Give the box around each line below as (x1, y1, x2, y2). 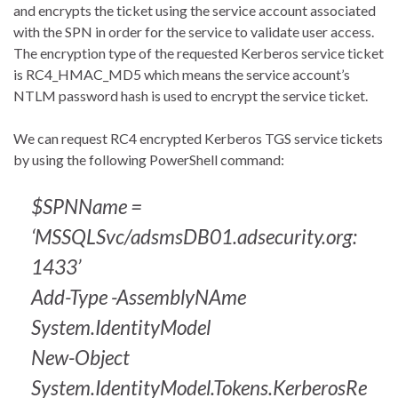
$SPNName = (31, 194, 142, 219)
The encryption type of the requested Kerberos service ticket (13, 44, 384, 61)
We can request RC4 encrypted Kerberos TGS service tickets (13, 129, 383, 147)
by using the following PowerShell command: (13, 150, 284, 168)
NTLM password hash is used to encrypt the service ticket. (13, 86, 368, 104)
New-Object (31, 345, 130, 370)
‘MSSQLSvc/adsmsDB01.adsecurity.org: (31, 224, 357, 249)
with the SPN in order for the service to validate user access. (13, 22, 374, 40)
